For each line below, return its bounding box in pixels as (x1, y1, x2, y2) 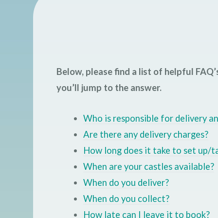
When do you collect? (83, 193, 169, 204)
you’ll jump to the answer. (56, 82, 162, 93)
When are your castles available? (83, 161, 214, 172)
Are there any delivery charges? (83, 129, 208, 140)
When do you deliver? (83, 177, 169, 188)
